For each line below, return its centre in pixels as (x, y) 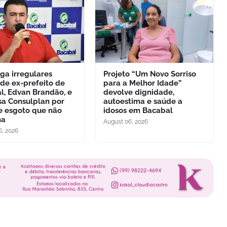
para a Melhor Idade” (142, 83)
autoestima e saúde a (143, 101)
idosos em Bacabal (138, 110)
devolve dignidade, (139, 92)
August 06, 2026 (125, 121)
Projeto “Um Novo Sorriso (149, 74)
